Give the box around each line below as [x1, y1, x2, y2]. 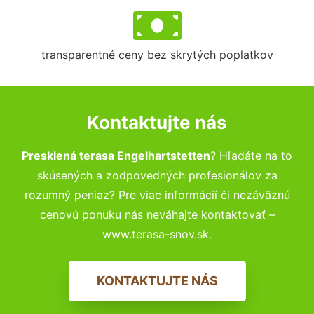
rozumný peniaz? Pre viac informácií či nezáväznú [24, 187, 290, 202]
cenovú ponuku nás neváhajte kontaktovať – [39, 207, 275, 221]
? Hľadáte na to [210, 148, 292, 163]
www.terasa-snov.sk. [102, 226, 212, 241]
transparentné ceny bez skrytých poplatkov [41, 47, 273, 62]
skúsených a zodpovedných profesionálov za [36, 168, 278, 182]
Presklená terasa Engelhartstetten [22, 148, 210, 163]
